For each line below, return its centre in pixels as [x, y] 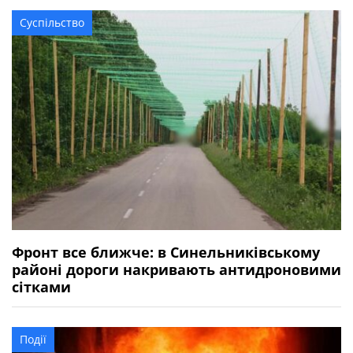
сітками [41, 286]
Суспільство [52, 23]
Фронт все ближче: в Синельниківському [166, 252]
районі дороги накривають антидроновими [176, 269]
